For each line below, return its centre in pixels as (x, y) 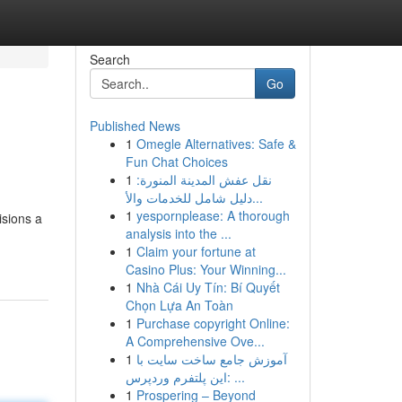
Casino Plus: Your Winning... (205, 269)
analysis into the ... (178, 233)
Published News (135, 126)
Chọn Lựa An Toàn (179, 305)
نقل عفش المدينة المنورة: (204, 179)
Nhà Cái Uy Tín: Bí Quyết (208, 287)
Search (109, 59)
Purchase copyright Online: (213, 323)
